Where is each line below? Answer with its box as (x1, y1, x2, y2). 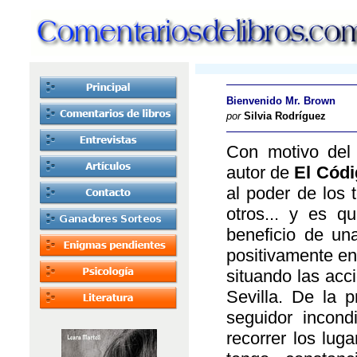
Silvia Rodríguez (244, 110, 326, 122)
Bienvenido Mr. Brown (226, 95, 335, 107)
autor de (226, 163, 295, 182)
